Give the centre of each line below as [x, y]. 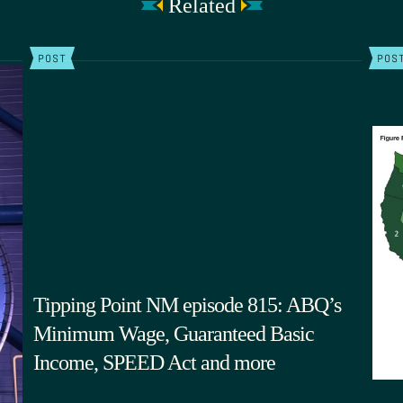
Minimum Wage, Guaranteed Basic [173, 333]
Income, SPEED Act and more [154, 362]
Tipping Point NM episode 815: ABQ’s [187, 304]
